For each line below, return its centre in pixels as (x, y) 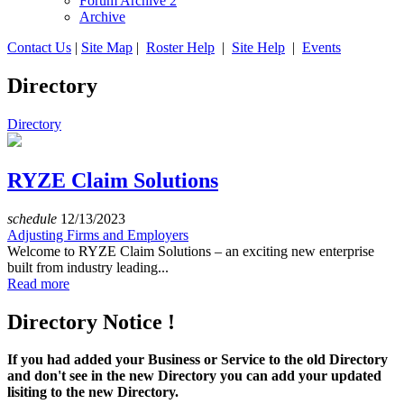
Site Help (258, 47)
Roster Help (180, 47)
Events (321, 47)
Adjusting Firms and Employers (98, 234)
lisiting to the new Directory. (93, 392)
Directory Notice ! (91, 321)
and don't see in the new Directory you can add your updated (194, 376)
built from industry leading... (88, 267)
